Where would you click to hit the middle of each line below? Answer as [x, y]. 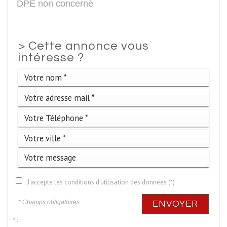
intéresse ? [51, 58]
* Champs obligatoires [49, 202]
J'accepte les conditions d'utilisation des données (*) [101, 182]
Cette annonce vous [89, 46]
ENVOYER [175, 204]
